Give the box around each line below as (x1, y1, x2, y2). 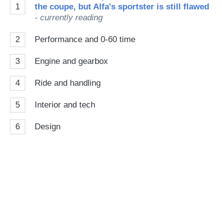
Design (35, 122, 60, 131)
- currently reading (35, 13, 103, 22)
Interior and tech (35, 100, 95, 110)
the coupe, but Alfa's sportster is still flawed (35, 2, 209, 11)
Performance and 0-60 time (35, 35, 135, 44)
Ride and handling (35, 78, 101, 88)
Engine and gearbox (35, 56, 108, 66)
